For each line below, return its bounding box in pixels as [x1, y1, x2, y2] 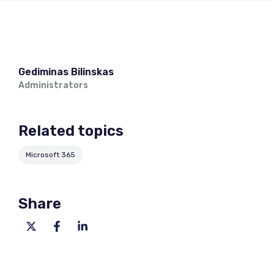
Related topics [18, 122, 124, 139]
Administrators [18, 80, 88, 91]
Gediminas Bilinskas [18, 66, 114, 78]
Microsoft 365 [25, 150, 75, 159]
